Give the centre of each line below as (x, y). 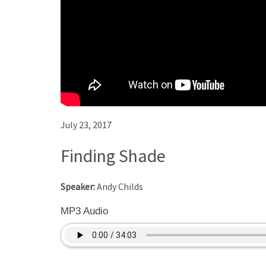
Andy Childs (120, 187)
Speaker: (79, 187)
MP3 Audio (84, 211)
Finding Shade (113, 156)
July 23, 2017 (86, 125)
